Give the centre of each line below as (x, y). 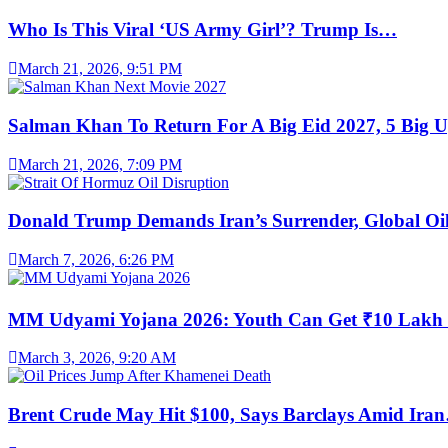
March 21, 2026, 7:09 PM (100, 164)
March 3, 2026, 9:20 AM (97, 358)
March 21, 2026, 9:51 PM (100, 69)
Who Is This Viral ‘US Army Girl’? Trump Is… (202, 30)
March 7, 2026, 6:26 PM (96, 260)
